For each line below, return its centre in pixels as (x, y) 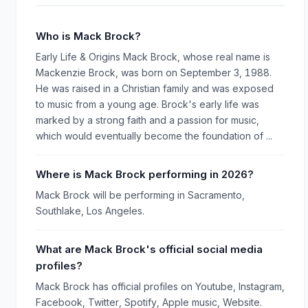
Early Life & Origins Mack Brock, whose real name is (153, 56)
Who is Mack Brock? (88, 36)
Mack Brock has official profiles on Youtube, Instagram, (160, 286)
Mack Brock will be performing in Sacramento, (140, 195)
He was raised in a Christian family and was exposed (155, 88)
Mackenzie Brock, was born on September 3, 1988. (154, 72)
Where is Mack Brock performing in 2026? (145, 174)
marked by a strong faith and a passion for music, (147, 120)
